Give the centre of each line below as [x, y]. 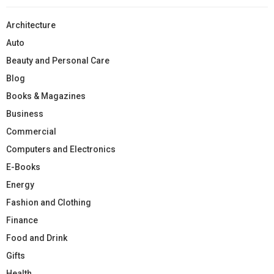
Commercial [31, 131]
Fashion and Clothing [49, 202]
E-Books [23, 167]
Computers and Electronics [61, 149]
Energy [20, 184]
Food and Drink [37, 238]
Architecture [31, 25]
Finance [22, 220]
